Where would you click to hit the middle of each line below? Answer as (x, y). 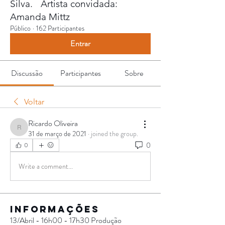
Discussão (27, 73)
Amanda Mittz (40, 17)
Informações (55, 209)
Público (20, 28)
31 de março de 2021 (57, 134)
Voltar (34, 102)
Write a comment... (46, 166)
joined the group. (115, 134)
